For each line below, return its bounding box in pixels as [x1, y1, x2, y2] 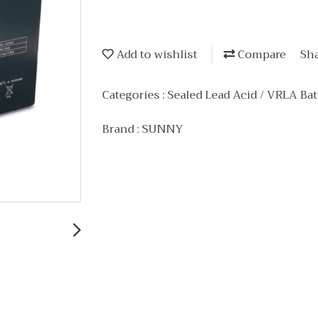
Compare [235, 45, 286, 65]
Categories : [102, 84, 168, 105]
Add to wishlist [114, 45, 197, 65]
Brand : [102, 119, 142, 139]
